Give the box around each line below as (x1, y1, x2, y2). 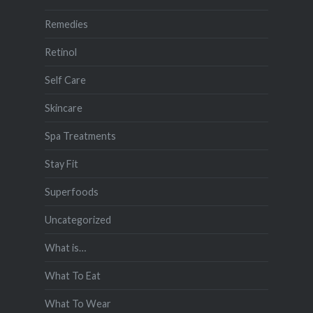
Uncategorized (44, 213, 111, 226)
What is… (44, 241, 86, 254)
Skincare (44, 101, 82, 114)
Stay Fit (44, 157, 78, 170)
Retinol (44, 45, 77, 58)
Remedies (44, 17, 88, 30)
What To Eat (44, 269, 101, 282)
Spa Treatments (44, 129, 116, 142)
